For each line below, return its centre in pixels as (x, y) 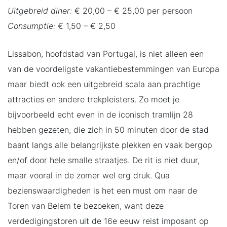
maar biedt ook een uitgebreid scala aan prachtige (104, 84)
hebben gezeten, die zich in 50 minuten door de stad (108, 129)
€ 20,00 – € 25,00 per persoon (132, 10)
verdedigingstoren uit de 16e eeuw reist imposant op (108, 221)
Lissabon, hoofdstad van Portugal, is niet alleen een (106, 53)
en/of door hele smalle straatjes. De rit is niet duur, (104, 160)
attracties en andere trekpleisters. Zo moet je (93, 99)
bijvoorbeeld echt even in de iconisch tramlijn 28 (100, 114)
